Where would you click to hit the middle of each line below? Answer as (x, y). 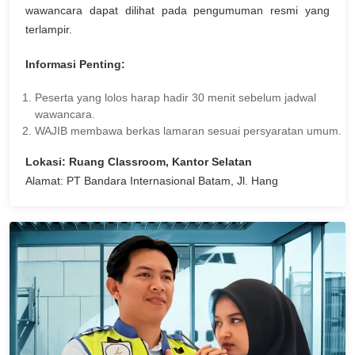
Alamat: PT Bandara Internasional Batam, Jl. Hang (152, 180)
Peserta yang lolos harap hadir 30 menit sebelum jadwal (176, 97)
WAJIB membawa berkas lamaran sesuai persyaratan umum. (188, 130)
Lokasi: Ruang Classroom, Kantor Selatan (139, 161)
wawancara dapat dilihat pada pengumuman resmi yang (177, 10)
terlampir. (49, 29)
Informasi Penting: (75, 64)
